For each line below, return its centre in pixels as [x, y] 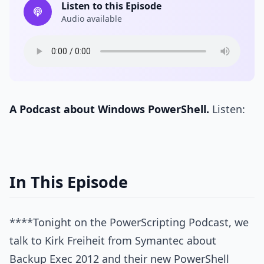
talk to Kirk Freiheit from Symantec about [113, 241]
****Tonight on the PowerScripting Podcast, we [129, 222]
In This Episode [69, 182]
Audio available [92, 19]
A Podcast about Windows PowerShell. [109, 109]
